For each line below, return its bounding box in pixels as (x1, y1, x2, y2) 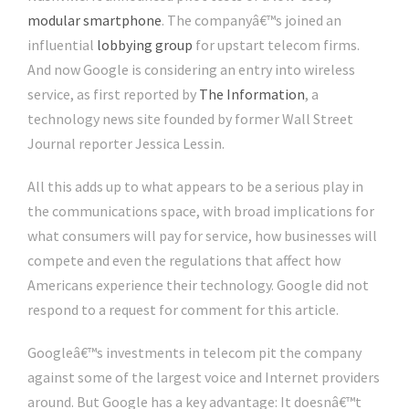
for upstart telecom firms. (193, 36, 360, 55)
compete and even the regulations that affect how (27, 251, 341, 270)
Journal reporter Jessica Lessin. (27, 134, 225, 153)
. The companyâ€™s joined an (162, 11, 341, 30)
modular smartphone (27, 11, 162, 30)
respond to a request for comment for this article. (27, 300, 339, 320)
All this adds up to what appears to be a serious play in (27, 177, 363, 196)
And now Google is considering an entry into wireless (27, 60, 355, 79)
